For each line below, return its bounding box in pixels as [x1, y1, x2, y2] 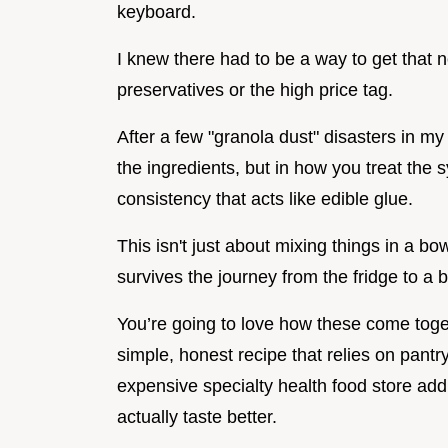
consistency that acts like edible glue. [117, 189, 413, 210]
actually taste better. [117, 407, 277, 428]
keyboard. [117, 2, 196, 23]
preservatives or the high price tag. [117, 80, 393, 101]
